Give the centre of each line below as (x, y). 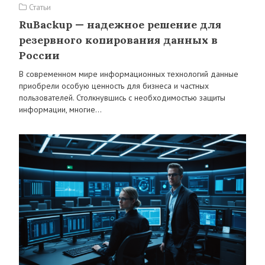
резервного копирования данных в (118, 40)
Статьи (39, 7)
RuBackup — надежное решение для (120, 25)
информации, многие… (60, 109)
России (39, 55)
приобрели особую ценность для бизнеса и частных (114, 86)
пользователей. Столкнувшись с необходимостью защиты (122, 98)
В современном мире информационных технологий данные (129, 74)
